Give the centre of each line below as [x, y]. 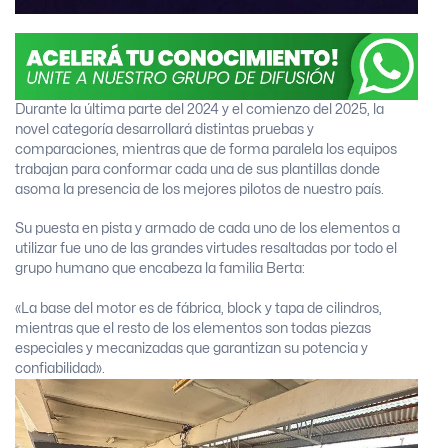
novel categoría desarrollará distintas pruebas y [164, 129]
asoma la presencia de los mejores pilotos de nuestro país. [199, 189]
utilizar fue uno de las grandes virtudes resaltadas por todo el [206, 249]
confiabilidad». [60, 368]
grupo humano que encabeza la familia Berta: [160, 269]
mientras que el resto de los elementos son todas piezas [193, 328]
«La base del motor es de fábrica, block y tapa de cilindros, [198, 308]
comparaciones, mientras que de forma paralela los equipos [206, 149]
